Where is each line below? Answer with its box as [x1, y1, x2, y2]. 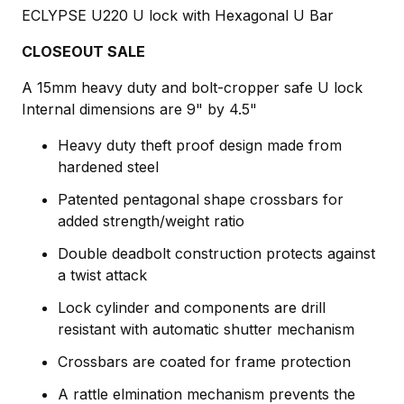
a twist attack [58, 266, 147, 285]
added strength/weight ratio [58, 212, 244, 231]
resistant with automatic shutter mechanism [58, 320, 354, 339]
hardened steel [58, 158, 159, 177]
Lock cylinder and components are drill [58, 298, 326, 317]
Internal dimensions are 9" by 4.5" [22, 100, 257, 119]
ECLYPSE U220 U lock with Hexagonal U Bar [22, 6, 334, 25]
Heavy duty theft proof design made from [58, 136, 342, 155]
